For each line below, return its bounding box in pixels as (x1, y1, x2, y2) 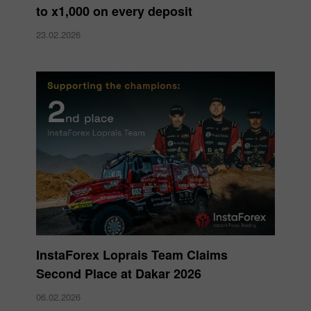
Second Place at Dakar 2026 (36, 264, 201, 283)
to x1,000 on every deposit (36, 1, 192, 20)
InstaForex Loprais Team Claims (36, 245, 228, 264)
